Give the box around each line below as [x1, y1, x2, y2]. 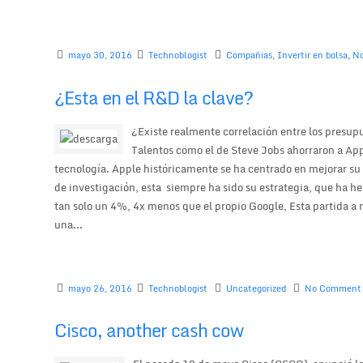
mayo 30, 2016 [68, 48, 133, 62]
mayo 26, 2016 [68, 280, 133, 296]
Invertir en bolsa [277, 48, 348, 62]
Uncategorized [226, 280, 287, 296]
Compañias [226, 48, 273, 62]
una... [54, 215, 83, 233]
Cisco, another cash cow [54, 316, 244, 345]
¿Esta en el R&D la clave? [54, 83, 254, 112]
